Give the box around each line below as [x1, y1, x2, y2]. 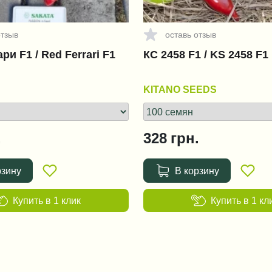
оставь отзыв [165, 30, 216, 39]
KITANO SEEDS [143, 84, 217, 94]
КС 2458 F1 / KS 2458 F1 [143, 49, 268, 60]
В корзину [174, 166, 219, 175]
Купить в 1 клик [13, 195, 81, 205]
